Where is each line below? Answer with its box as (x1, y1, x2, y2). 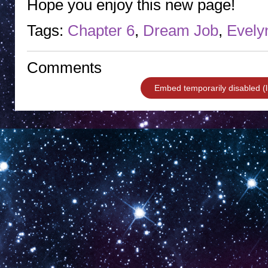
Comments (27, 59, 102, 77)
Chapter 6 (68, 22, 135, 39)
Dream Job (143, 22, 218, 39)
